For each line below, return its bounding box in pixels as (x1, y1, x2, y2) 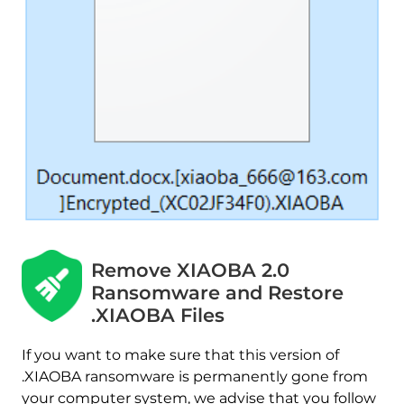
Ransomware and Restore (91, 280, 344, 304)
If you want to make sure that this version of (21, 346, 339, 364)
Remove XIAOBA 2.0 (91, 258, 290, 281)
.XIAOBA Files (91, 303, 225, 326)
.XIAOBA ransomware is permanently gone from (21, 368, 368, 386)
